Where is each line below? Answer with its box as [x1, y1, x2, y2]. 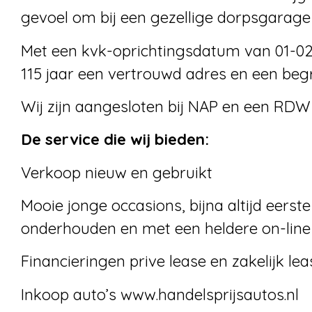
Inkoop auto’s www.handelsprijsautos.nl [21, 284, 299, 304]
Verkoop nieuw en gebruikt [21, 162, 212, 182]
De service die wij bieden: [21, 130, 209, 150]
